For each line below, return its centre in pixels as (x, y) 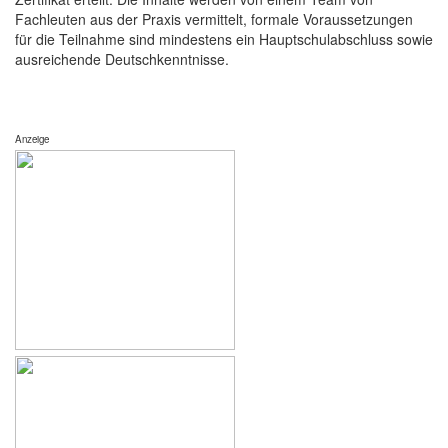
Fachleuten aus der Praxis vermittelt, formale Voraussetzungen (214, 19)
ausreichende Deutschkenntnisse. (122, 59)
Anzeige (32, 139)
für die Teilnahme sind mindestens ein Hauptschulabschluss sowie (224, 39)
